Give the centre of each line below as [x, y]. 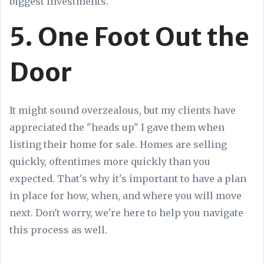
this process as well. [60, 230]
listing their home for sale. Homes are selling [118, 144]
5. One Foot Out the [129, 37]
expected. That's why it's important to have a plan [128, 178]
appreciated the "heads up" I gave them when [117, 127]
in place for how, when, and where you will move [126, 195]
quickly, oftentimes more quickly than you [110, 161]
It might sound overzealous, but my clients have [123, 110]
